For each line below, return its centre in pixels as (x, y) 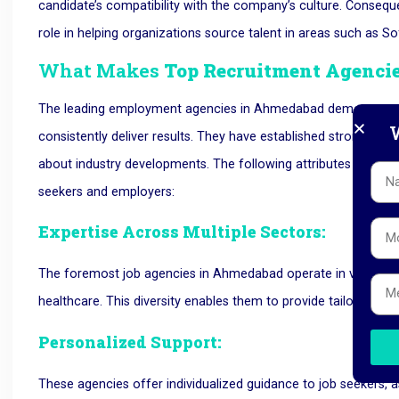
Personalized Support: (130, 342)
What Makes (99, 70)
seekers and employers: (109, 191)
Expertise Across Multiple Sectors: (184, 232)
